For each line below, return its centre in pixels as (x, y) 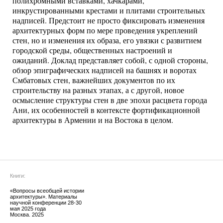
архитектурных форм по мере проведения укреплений (105, 30)
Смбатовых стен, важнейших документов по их (94, 80)
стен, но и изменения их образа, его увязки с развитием (107, 40)
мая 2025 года (28, 209)
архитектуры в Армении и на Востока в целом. (93, 120)
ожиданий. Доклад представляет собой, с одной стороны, (110, 60)
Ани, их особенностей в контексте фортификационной (106, 110)
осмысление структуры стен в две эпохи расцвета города (110, 100)
